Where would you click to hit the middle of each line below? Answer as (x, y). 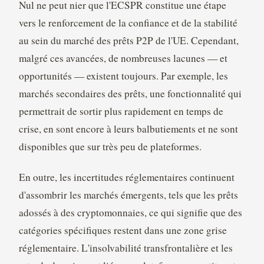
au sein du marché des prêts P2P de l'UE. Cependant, (128, 40)
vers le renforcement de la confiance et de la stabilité (128, 22)
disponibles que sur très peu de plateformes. (110, 146)
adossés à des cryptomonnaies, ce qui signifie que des (130, 212)
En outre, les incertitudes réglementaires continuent (126, 177)
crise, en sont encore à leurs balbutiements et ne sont (128, 128)
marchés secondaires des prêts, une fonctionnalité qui (130, 93)
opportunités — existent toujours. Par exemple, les (123, 75)
